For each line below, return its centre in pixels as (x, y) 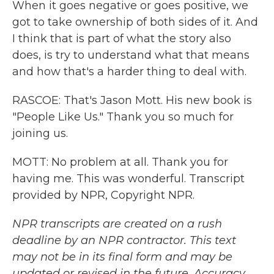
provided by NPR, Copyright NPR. (103, 195)
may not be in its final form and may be (122, 257)
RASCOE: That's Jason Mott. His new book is (132, 100)
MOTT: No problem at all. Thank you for (120, 162)
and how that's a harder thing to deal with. (129, 72)
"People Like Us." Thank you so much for (123, 117)
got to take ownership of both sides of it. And (135, 22)
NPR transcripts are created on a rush (117, 224)
